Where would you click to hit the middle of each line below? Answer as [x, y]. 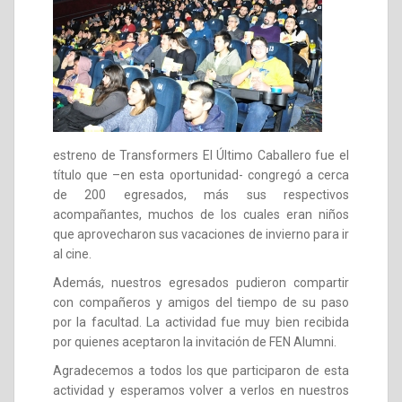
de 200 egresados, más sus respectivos [201, 195]
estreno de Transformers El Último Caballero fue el [201, 155]
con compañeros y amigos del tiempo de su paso [201, 302]
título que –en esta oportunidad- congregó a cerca [201, 175]
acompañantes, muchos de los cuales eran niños [201, 214]
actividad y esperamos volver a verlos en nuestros [201, 390]
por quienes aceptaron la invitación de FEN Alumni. [195, 342]
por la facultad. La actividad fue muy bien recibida [201, 322]
